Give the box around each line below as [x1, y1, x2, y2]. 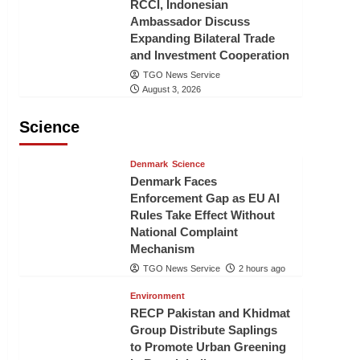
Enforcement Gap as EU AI [129, 191, 280, 205]
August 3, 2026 [141, 84, 201, 94]
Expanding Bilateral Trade [129, 31, 275, 45]
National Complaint [129, 225, 238, 239]
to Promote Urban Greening [129, 340, 286, 354]
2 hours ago [238, 264, 285, 273]
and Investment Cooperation [129, 48, 289, 62]
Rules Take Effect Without [129, 208, 275, 222]
